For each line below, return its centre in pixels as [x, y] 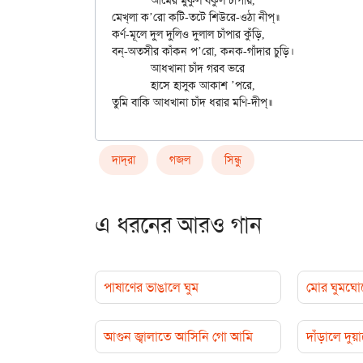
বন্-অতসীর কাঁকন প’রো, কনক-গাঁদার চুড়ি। [203, 51]
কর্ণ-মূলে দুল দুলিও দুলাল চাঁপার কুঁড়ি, [188, 34]
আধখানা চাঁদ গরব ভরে [131, 68]
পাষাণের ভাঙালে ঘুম [151, 287]
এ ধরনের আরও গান [178, 225]
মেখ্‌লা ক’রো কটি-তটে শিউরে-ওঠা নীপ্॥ [120, 17]
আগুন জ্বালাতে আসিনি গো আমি [178, 337]
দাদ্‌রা [124, 160]
